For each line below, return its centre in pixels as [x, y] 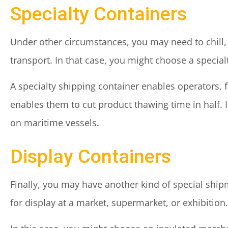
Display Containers [91, 156]
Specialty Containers [98, 14]
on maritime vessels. [55, 123]
